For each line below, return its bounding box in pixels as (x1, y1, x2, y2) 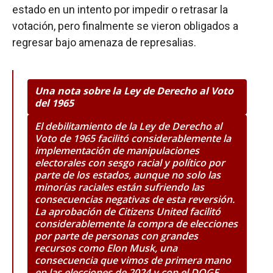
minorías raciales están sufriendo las (35, 180, 204, 194)
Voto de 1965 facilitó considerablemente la (35, 131, 231, 145)
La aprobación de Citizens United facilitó (35, 204, 221, 218)
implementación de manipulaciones (35, 143, 199, 157)
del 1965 (35, 96, 74, 110)
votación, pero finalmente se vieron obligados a (12, 19, 238, 32)
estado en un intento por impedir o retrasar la (12, 2, 228, 16)
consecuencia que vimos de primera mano (35, 253, 231, 267)
